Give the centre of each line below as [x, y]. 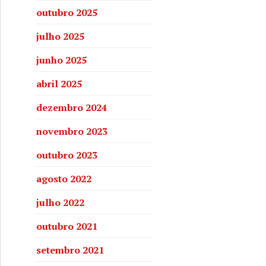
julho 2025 [60, 36]
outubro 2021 [67, 226]
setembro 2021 [70, 250]
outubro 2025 [67, 12]
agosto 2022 [64, 178]
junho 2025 [61, 60]
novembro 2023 [72, 131]
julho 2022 [60, 202]
